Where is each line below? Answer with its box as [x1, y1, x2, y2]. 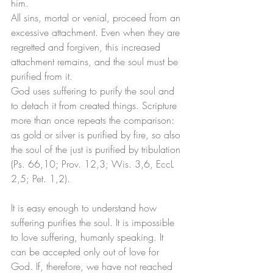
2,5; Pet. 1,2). [11, 172, 73, 186]
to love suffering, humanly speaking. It [11, 230, 166, 244]
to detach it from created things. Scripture [11, 99, 180, 113]
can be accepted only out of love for [11, 245, 162, 259]
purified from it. [11, 69, 76, 83]
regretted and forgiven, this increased [11, 40, 163, 54]
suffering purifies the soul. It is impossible [11, 216, 177, 230]
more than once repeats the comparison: [11, 113, 177, 127]
